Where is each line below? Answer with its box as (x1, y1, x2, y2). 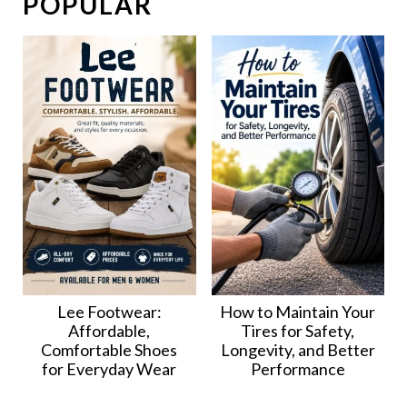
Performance (250, 358, 345, 379)
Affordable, (68, 320, 151, 341)
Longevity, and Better (220, 339, 375, 360)
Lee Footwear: (56, 301, 162, 322)
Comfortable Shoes (41, 339, 178, 360)
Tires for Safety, (241, 320, 355, 341)
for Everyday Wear (42, 358, 177, 379)
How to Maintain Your (220, 301, 376, 322)
